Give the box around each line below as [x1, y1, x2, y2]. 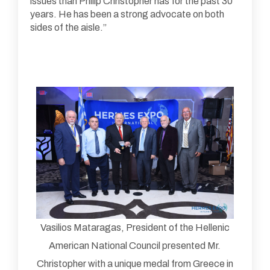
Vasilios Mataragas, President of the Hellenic [40, 222, 230, 233]
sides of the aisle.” [30, 22, 107, 33]
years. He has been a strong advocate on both [30, 9, 224, 19]
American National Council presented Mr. [49, 240, 221, 251]
